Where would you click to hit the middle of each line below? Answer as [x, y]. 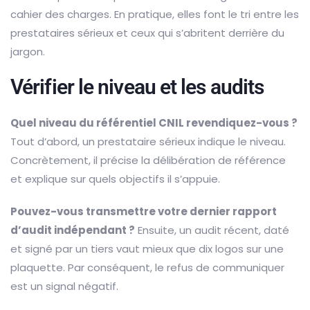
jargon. [28, 51]
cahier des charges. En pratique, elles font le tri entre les [155, 14]
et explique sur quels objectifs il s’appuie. [115, 179]
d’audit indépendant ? [73, 230]
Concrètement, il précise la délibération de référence [148, 160]
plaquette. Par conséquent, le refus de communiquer [147, 267]
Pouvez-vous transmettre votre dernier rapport [144, 211]
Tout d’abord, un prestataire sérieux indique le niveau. [148, 141]
